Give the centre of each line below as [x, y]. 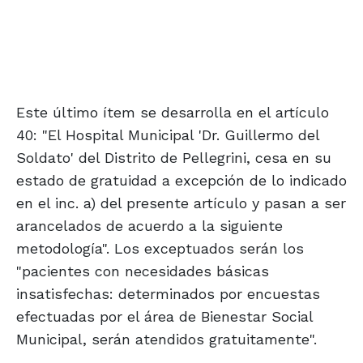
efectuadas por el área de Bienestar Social [164, 317]
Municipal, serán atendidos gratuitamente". [167, 340]
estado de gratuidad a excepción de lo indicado [181, 181]
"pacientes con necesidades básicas [143, 271]
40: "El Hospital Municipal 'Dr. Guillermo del [168, 135]
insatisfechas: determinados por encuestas [168, 294]
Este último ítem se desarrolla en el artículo [173, 113]
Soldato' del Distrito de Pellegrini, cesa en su [174, 158]
